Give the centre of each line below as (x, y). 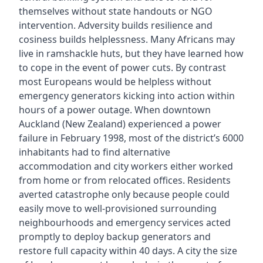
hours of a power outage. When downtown (114, 109)
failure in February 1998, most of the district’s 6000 (131, 138)
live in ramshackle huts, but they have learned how (131, 53)
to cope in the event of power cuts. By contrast (122, 67)
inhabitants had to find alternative (94, 152)
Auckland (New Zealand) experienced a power (120, 124)
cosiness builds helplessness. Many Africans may (127, 39)
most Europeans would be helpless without (115, 81)
